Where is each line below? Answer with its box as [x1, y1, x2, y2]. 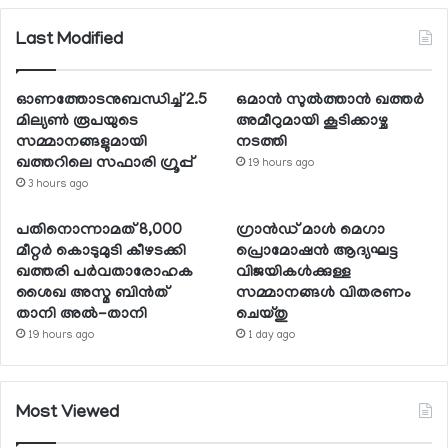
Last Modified [16, 30, 123, 51]
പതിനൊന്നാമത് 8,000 [16, 221, 182, 240]
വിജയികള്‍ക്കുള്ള [236, 263, 352, 282]
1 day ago [248, 329, 296, 342]
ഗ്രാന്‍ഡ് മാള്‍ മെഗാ [236, 221, 386, 240]
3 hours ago [28, 178, 88, 191]
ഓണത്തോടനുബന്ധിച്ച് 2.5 [16, 91, 207, 110]
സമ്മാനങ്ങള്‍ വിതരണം [236, 284, 412, 303]
